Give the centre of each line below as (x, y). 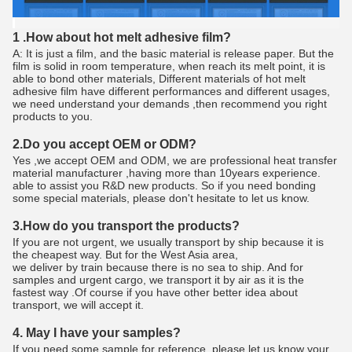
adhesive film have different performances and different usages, (171, 92)
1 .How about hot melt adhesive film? (122, 38)
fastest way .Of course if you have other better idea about (155, 293)
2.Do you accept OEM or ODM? (104, 145)
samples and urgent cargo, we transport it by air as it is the (158, 280)
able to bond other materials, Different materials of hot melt (159, 79)
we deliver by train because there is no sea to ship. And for (158, 268)
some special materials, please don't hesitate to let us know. (161, 198)
